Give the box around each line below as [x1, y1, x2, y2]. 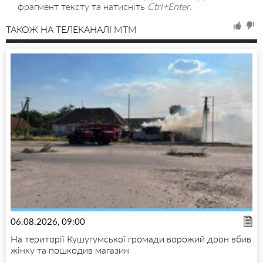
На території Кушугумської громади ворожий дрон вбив [11, 233, 251, 245]
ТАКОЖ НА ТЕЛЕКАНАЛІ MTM [6, 23, 137, 35]
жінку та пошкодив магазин [11, 244, 129, 256]
